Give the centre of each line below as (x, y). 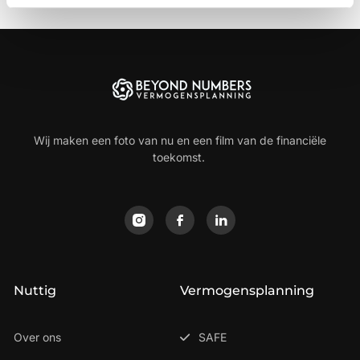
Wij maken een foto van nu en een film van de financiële (180, 141)
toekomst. (180, 157)
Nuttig (35, 291)
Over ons (37, 337)
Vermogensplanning (247, 291)
